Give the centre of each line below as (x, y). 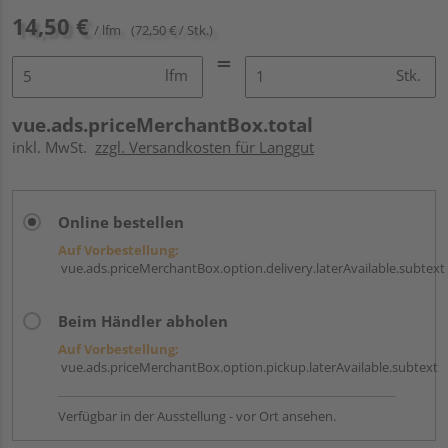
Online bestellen (121, 221)
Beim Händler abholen (143, 320)
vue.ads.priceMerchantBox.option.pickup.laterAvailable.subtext (248, 366)
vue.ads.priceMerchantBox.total (162, 124)
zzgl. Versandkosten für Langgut (204, 146)
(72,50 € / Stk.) (172, 29)
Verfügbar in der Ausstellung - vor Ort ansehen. (197, 415)
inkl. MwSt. (53, 146)
